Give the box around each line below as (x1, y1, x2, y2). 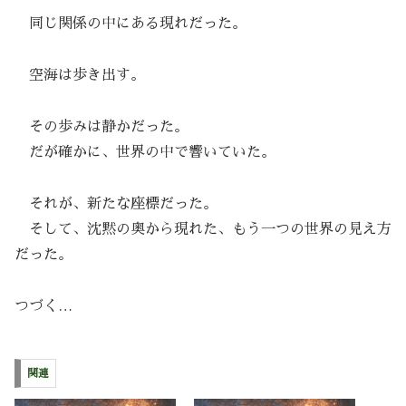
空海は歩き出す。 (14, 68, 145, 83)
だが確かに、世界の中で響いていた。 (14, 145, 275, 160)
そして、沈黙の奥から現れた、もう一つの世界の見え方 (14, 221, 391, 237)
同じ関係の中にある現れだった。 (14, 16, 246, 32)
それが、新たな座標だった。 (14, 196, 217, 211)
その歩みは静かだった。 (14, 120, 188, 135)
